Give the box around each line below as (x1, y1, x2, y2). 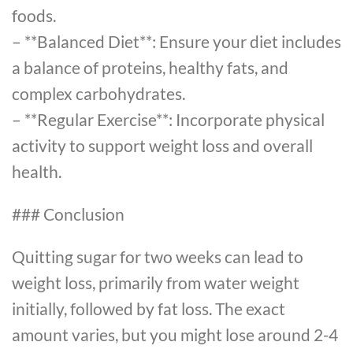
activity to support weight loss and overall (12, 136, 313, 156)
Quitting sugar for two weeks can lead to (12, 246, 303, 266)
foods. (12, 6, 56, 26)
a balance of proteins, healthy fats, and (12, 58, 288, 78)
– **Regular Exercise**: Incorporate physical (12, 110, 325, 130)
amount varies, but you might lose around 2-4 (12, 324, 338, 344)
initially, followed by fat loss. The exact (12, 298, 285, 318)
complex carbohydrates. (12, 84, 185, 104)
